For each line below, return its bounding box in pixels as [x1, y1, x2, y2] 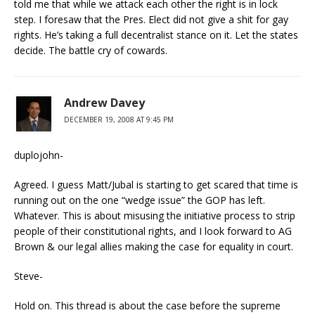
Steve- [14, 269, 43, 283]
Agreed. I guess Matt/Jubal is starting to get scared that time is [14, 178, 298, 191]
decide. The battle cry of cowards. [14, 44, 167, 57]
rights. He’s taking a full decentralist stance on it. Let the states [14, 28, 298, 41]
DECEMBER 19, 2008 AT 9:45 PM [64, 115, 174, 124]
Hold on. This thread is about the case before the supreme [14, 299, 281, 312]
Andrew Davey [64, 95, 145, 110]
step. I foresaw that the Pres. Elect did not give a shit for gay [14, 13, 288, 26]
